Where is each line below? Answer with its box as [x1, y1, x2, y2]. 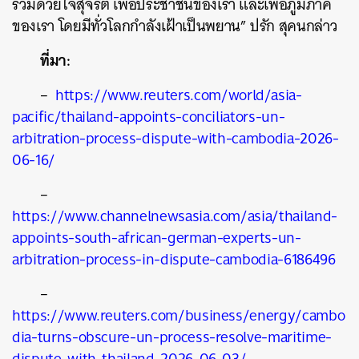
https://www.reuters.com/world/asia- [54, 82, 302, 108]
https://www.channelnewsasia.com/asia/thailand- [12, 203, 337, 229]
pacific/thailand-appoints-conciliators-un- [12, 103, 285, 130]
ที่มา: [40, 46, 71, 74]
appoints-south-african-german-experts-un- [12, 224, 301, 251]
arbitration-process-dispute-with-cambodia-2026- [12, 125, 339, 151]
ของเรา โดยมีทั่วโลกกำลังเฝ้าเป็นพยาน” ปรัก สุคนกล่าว [12, 13, 338, 39]
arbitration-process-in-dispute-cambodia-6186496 [12, 246, 336, 272]
